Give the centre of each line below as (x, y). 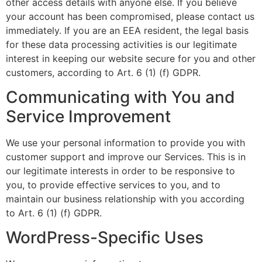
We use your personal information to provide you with (125, 142)
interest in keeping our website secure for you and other (131, 58)
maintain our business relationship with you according (125, 199)
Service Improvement (88, 116)
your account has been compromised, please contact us (130, 16)
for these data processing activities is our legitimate (121, 44)
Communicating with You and (120, 97)
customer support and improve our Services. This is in (126, 156)
